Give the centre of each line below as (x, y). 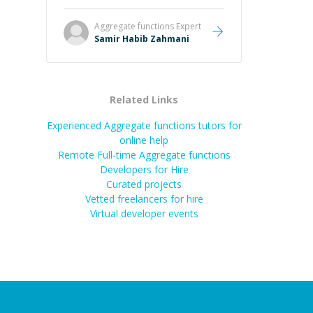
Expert (188, 26)
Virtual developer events (144, 213)
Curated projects (144, 184)
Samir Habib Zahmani (142, 39)
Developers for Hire (144, 169)
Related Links (144, 100)
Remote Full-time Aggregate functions (144, 155)
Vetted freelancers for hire (144, 199)
